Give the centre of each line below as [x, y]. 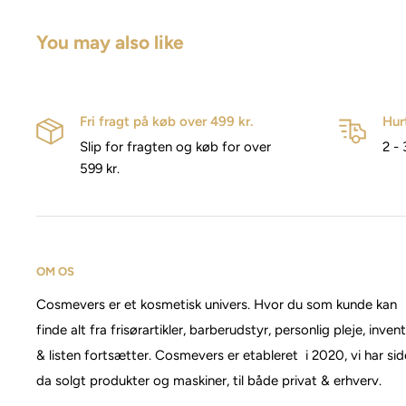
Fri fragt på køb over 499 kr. [166, 122]
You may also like [110, 43]
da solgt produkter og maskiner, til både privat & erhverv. [209, 381]
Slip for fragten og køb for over [175, 147]
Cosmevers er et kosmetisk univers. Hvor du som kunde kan [217, 305]
